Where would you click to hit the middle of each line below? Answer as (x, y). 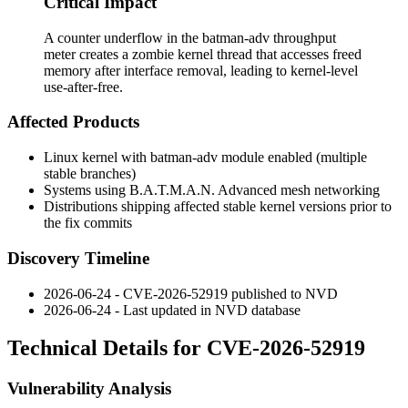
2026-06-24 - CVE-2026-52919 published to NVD (191, 293)
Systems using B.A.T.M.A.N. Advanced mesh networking (212, 190)
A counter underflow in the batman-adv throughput (190, 37)
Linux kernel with (97, 158)
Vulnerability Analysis (89, 389)
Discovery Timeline (78, 258)
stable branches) (90, 174)
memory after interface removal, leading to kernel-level (201, 70)
